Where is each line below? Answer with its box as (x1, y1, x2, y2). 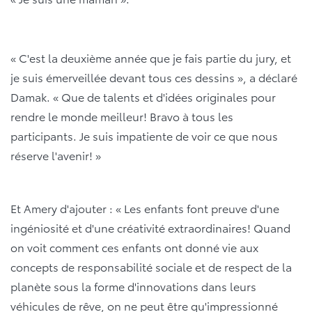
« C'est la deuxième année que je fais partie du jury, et (10, 49, 291, 66)
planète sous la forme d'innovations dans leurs (10, 278, 256, 295)
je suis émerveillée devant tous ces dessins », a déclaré (10, 69, 297, 86)
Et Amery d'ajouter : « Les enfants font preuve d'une (10, 200, 279, 217)
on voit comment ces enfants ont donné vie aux (10, 239, 258, 256)
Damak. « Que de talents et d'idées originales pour (10, 88, 276, 105)
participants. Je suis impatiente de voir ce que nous (10, 127, 278, 144)
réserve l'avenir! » (10, 147, 101, 164)
